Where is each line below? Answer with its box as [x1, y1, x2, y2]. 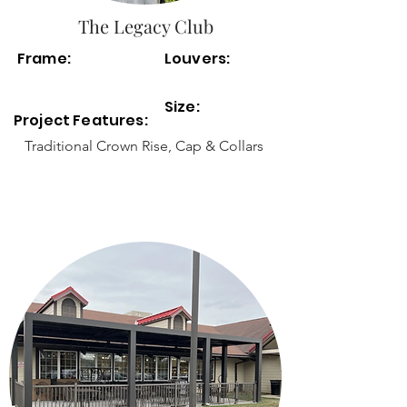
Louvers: [164, 48, 231, 69]
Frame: [17, 48, 71, 69]
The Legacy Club [77, 14, 213, 38]
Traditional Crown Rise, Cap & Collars [25, 137, 263, 154]
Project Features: [14, 110, 151, 131]
